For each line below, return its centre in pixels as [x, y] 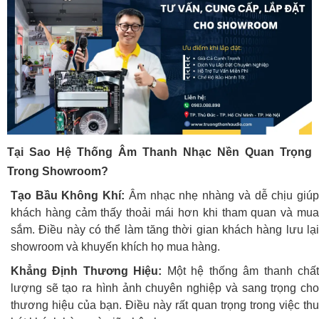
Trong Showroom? [58, 171]
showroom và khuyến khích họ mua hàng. [115, 246]
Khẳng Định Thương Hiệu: [87, 271]
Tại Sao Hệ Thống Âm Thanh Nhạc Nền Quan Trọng [159, 152]
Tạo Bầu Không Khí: [68, 195]
